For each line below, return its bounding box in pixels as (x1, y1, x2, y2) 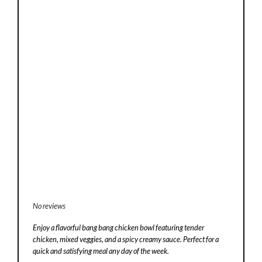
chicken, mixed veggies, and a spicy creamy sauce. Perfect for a (33, 234, 219, 244)
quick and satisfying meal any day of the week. (33, 246, 170, 256)
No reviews (33, 201, 66, 211)
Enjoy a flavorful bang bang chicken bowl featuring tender (33, 222, 205, 232)
